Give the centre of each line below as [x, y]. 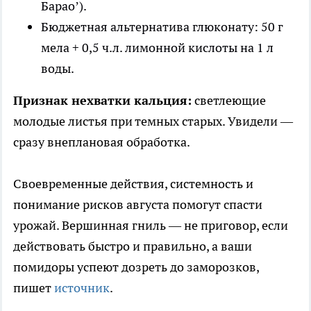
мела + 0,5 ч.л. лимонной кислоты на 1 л [157, 47]
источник [82, 287]
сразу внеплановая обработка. [102, 142]
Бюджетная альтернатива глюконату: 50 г [162, 26]
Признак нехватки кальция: [102, 100]
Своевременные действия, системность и [133, 183]
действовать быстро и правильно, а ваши [133, 246]
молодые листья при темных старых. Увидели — [153, 121]
